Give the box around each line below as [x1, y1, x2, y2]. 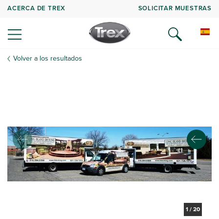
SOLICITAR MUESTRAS [138, 3, 212, 13]
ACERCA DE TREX [7, 3, 66, 13]
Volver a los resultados [13, 53, 82, 64]
